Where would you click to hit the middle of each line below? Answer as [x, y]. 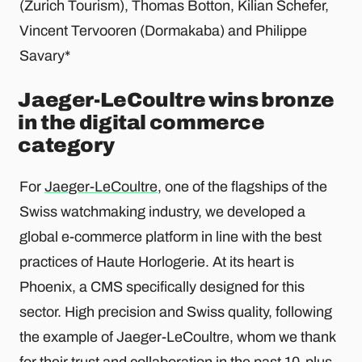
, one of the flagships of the [242, 186]
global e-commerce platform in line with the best [170, 236]
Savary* [45, 56]
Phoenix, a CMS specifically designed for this [162, 286]
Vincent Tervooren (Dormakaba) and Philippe [163, 31]
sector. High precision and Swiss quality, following [176, 311]
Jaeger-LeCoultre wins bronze [176, 100]
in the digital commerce [141, 123]
